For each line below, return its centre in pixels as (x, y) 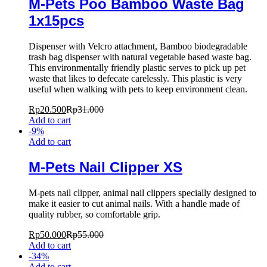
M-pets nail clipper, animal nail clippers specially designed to (142, 193)
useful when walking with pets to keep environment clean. (138, 89)
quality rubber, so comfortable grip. (94, 215)
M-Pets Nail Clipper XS (105, 167)
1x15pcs (56, 21)
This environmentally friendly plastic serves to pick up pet (137, 68)
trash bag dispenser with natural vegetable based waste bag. (140, 57)
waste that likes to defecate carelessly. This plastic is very (135, 79)
